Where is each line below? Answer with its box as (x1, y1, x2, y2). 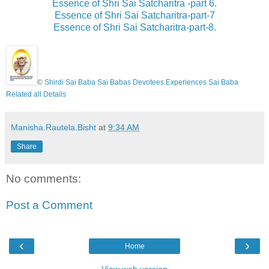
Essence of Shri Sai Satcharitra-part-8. (53, 22, 216, 33)
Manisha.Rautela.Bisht (11, 122, 96, 133)
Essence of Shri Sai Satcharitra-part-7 (54, 10, 215, 21)
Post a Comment (6, 199, 92, 212)
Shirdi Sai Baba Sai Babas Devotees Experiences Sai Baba (44, 78, 238, 87)
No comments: (6, 172, 81, 186)
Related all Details (6, 90, 66, 99)
